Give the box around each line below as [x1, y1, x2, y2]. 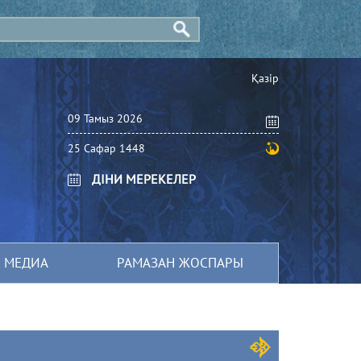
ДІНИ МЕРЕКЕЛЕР [91, 171, 196, 187]
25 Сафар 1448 [67, 141, 145, 156]
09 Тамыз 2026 [67, 111, 143, 126]
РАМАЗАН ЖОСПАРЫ [117, 254, 243, 272]
